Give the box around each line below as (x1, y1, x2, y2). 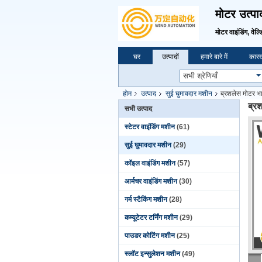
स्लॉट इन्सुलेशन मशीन (125, 250, 180, 258)
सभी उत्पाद (125, 105, 152, 113)
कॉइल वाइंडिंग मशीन (125, 159, 175, 167)
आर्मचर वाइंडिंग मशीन (125, 177, 177, 185)
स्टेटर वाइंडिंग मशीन (125, 123, 175, 131)
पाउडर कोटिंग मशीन (125, 232, 175, 240)
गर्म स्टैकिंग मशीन (125, 195, 167, 204)
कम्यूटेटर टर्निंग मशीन (125, 213, 178, 222)
